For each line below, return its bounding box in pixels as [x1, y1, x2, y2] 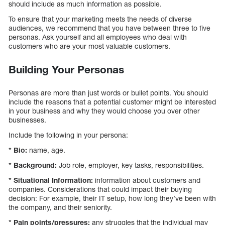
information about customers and [93, 175, 200, 184]
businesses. [9, 115, 46, 124]
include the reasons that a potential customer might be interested [9, 97, 216, 106]
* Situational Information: [9, 175, 93, 184]
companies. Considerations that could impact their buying [9, 184, 192, 193]
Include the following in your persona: [9, 130, 128, 139]
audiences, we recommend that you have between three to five [9, 23, 210, 32]
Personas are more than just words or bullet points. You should [9, 88, 208, 97]
